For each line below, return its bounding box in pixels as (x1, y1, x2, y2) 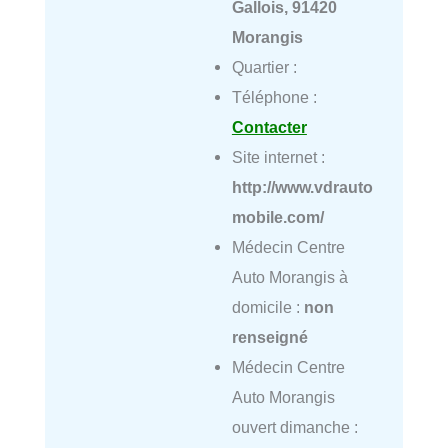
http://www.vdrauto (231, 178, 373, 197)
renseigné (231, 328, 308, 347)
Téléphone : (231, 88, 317, 107)
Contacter (231, 118, 307, 137)
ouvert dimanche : (231, 418, 358, 437)
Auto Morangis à (231, 268, 348, 287)
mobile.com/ (231, 208, 324, 227)
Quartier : (231, 58, 297, 77)
